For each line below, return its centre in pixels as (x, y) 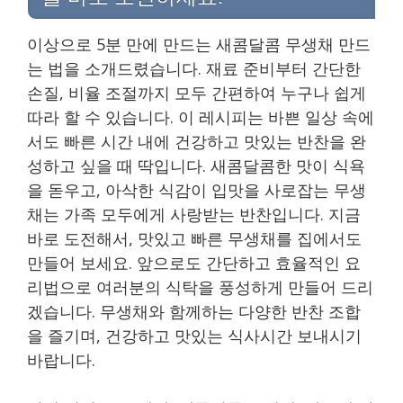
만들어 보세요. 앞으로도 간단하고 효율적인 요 (194, 262)
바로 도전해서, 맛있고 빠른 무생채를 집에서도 (194, 238)
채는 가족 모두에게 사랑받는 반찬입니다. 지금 (194, 214)
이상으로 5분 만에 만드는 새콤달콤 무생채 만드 (199, 44)
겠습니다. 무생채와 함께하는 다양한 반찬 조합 (194, 311)
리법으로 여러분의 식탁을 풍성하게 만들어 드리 (200, 287)
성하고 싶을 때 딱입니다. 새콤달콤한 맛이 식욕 (196, 165)
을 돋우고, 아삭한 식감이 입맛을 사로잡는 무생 (197, 189)
